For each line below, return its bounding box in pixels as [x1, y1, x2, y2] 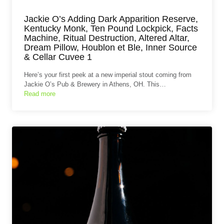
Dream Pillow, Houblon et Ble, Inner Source [24, 42, 197, 52]
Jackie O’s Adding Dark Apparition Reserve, [24, 13, 198, 24]
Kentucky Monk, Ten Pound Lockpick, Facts [24, 23, 198, 33]
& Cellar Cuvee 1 [24, 51, 92, 62]
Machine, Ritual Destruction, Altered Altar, [24, 32, 189, 43]
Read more [24, 89, 55, 97]
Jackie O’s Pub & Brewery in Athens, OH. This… [24, 80, 166, 88]
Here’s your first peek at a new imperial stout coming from [24, 70, 191, 78]
